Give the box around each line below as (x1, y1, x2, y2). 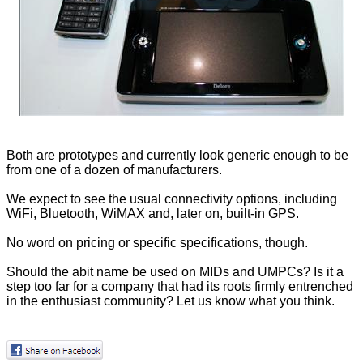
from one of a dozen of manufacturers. (6, 163, 222, 177)
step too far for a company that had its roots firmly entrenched (6, 280, 353, 294)
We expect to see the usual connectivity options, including (6, 192, 337, 207)
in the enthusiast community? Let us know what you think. (6, 294, 335, 309)
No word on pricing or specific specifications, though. (6, 236, 308, 250)
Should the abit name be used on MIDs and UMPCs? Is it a (6, 265, 344, 280)
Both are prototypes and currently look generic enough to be (6, 148, 348, 163)
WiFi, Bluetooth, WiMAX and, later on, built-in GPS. (6, 207, 299, 221)
